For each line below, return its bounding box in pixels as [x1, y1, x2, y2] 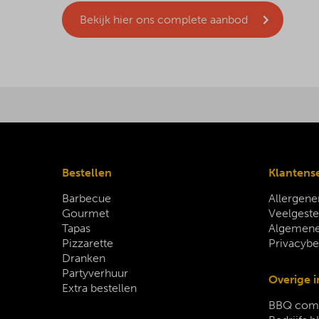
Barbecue [62, 192, 111, 205]
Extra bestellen [62, 281, 137, 295]
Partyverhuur [62, 266, 128, 280]
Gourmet [62, 206, 109, 220]
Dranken [62, 251, 105, 265]
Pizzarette [62, 236, 113, 250]
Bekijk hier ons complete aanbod [80, 13, 248, 26]
